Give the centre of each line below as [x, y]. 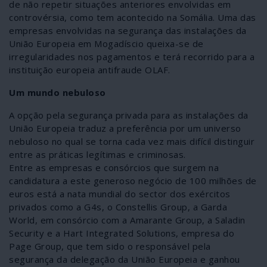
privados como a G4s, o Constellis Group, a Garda [118, 207]
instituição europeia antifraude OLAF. [90, 69]
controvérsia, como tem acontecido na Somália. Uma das [133, 17]
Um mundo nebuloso [58, 92]
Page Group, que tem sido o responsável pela [110, 246]
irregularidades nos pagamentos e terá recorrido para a [132, 56]
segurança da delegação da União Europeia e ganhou [125, 259]
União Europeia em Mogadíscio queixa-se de [106, 43]
